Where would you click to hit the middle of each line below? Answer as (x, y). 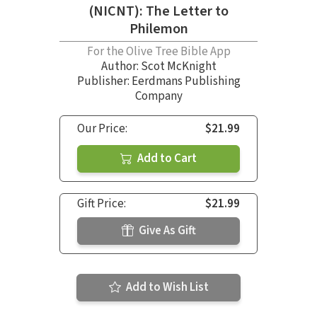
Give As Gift (166, 231)
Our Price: (102, 129)
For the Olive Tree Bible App (158, 52)
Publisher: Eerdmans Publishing (158, 82)
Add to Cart (166, 159)
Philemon (158, 29)
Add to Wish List (166, 288)
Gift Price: (102, 204)
